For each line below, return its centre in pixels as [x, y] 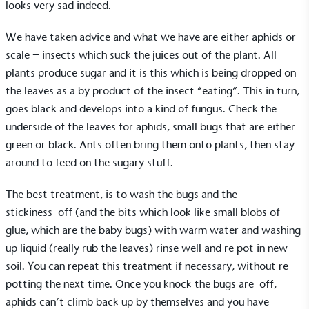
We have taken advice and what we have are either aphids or [151, 37]
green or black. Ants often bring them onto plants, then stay [150, 144]
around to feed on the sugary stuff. [89, 162]
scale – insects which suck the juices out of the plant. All [141, 54]
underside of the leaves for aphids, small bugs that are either [150, 126]
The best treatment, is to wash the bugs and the [121, 194]
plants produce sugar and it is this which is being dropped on [151, 72]
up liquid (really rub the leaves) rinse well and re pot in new [147, 248]
